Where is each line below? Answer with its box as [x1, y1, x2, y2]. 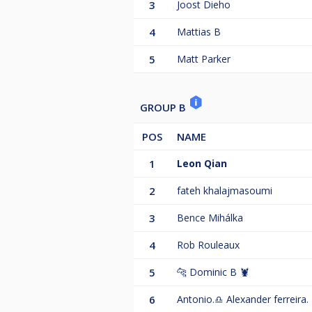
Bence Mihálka [177, 211, 243, 225]
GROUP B [140, 100, 189, 115]
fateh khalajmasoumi [177, 184, 272, 198]
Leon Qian [177, 157, 227, 171]
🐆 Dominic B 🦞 [177, 265, 249, 279]
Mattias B [177, 25, 221, 39]
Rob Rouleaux [177, 238, 240, 252]
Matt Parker [177, 52, 231, 66]
